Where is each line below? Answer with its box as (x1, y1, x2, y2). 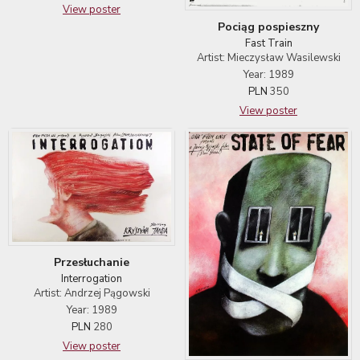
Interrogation (61, 272, 122, 287)
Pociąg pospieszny (218, 18, 319, 35)
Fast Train (244, 35, 292, 51)
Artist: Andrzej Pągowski (33, 286, 150, 301)
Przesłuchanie (54, 255, 129, 271)
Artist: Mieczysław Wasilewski (196, 50, 341, 65)
